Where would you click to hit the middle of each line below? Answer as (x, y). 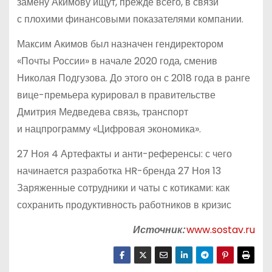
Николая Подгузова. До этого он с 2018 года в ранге (133, 78)
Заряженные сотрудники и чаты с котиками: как (123, 188)
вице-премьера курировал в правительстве (116, 95)
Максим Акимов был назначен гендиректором (120, 44)
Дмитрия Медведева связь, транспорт (102, 112)
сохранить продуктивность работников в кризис (124, 205)
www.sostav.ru (221, 229)
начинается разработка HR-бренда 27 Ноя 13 (119, 171)
